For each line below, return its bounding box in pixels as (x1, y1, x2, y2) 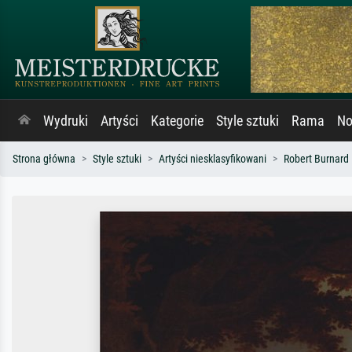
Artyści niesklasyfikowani (159, 152, 266, 166)
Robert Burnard (284, 152, 349, 166)
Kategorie (151, 113, 203, 129)
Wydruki (43, 113, 88, 129)
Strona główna (13, 152, 75, 166)
